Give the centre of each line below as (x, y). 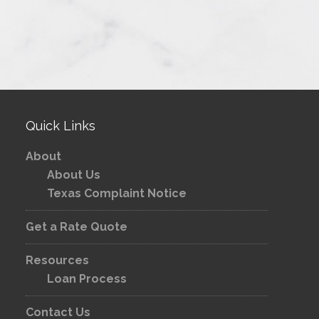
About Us (74, 175)
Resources (57, 260)
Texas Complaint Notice (117, 193)
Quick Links (61, 126)
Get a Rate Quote (77, 227)
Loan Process (87, 279)
